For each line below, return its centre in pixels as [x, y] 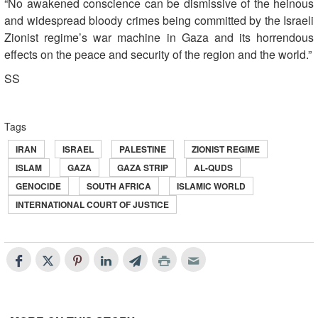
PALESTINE [143, 149]
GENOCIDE [38, 186]
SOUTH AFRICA [119, 186]
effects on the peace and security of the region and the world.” [158, 54]
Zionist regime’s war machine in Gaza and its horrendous [159, 37]
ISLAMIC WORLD [211, 186]
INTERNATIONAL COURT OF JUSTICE [92, 204]
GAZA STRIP [143, 167]
